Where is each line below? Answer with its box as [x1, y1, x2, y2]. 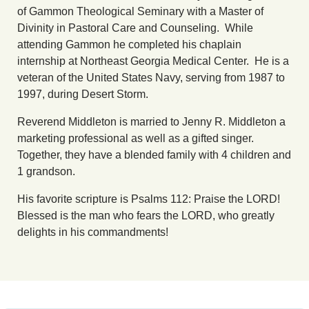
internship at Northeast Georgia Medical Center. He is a [17, 55, 289, 68]
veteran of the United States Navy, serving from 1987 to [17, 72, 285, 84]
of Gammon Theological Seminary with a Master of [17, 6, 263, 18]
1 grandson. [17, 166, 75, 178]
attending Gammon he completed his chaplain [17, 39, 241, 51]
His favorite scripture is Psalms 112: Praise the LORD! [17, 193, 280, 206]
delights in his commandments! [17, 226, 168, 239]
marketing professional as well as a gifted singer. [17, 132, 257, 145]
